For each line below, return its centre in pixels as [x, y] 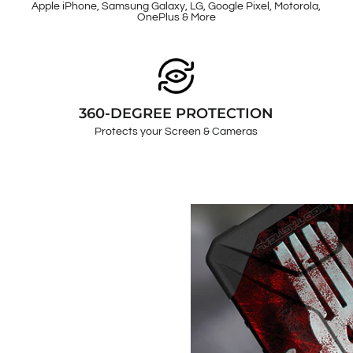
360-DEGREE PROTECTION [176, 114]
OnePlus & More [176, 18]
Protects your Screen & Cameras [176, 132]
